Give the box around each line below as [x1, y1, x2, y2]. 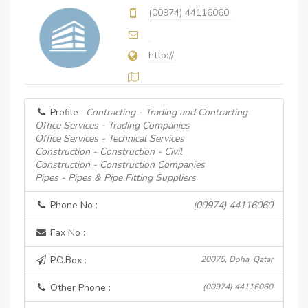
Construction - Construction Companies [35, 158, 205, 171]
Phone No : [47, 199, 98, 212]
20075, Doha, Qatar [201, 254, 273, 265]
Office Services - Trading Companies [35, 119, 190, 132]
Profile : [47, 106, 86, 119]
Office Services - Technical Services [35, 132, 184, 145]
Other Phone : [47, 281, 111, 294]
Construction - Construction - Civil [35, 145, 182, 158]
